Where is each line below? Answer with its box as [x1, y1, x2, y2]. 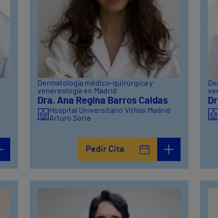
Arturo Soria [49, 114, 91, 122]
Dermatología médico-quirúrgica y [37, 79, 153, 87]
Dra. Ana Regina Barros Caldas [37, 95, 168, 106]
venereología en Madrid [37, 87, 117, 95]
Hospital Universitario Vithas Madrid [49, 106, 171, 114]
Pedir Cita [85, 145, 124, 154]
